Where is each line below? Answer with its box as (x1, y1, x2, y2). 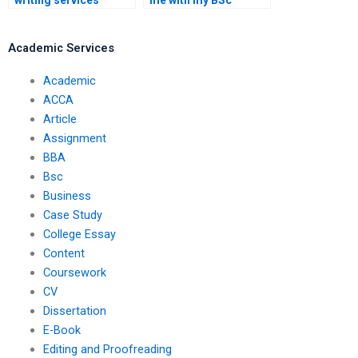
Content (42, 245, 85, 261)
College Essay (42, 226, 116, 241)
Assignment (42, 130, 106, 145)
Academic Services (8, 40, 114, 55)
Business (42, 188, 91, 203)
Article (42, 111, 77, 126)
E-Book (42, 322, 81, 337)
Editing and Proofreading (42, 341, 172, 356)
